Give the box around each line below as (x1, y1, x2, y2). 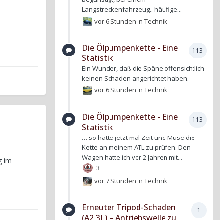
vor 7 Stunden (94, 176, 137, 185)
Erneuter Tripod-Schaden (82, 201, 176, 213)
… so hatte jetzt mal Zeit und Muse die (82, 133, 195, 142)
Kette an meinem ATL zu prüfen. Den (82, 142, 191, 152)
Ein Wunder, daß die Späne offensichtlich (82, 64, 204, 73)
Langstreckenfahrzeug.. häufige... (82, 4, 182, 14)
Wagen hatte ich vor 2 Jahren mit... (82, 152, 182, 162)
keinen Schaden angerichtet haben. (82, 74, 189, 83)
